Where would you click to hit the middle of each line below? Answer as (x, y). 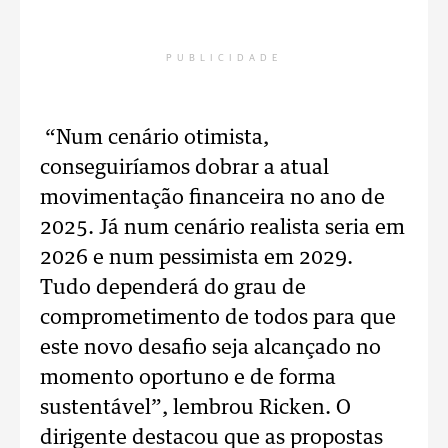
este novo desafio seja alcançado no (210, 348)
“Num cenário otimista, (154, 138)
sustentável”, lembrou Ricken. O (195, 408)
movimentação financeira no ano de (212, 198)
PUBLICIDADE (224, 58)
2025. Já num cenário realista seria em (222, 228)
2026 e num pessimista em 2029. (196, 258)
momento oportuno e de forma (188, 378)
